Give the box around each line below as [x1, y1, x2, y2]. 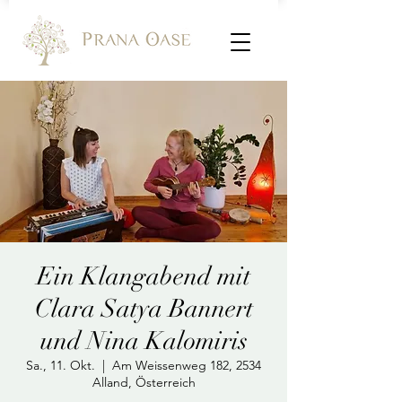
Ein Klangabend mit [37, 261, 250, 292]
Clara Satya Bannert [34, 293, 253, 324]
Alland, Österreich [92, 374, 196, 390]
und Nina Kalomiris [39, 326, 248, 356]
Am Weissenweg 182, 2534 [112, 357, 261, 373]
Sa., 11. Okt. [26, 357, 95, 373]
